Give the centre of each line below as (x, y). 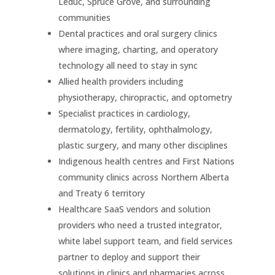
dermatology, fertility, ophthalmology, (135, 130)
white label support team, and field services (145, 241)
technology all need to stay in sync (128, 66)
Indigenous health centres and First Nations (146, 161)
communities (84, 18)
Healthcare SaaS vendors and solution (134, 209)
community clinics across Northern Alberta (143, 177)
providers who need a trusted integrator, (140, 225)
